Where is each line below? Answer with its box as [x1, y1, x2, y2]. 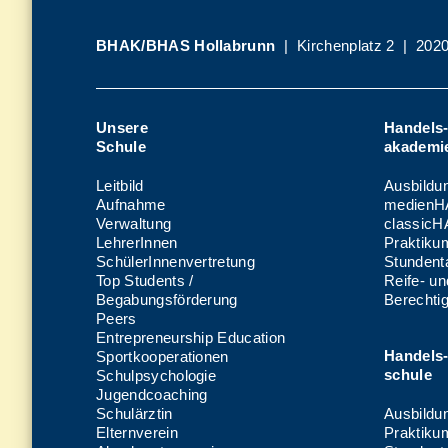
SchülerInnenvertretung [96, 252, 256, 270]
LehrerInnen [96, 233, 178, 251]
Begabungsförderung [96, 290, 238, 308]
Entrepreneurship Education [96, 328, 286, 346]
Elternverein [96, 423, 178, 441]
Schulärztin [96, 404, 173, 422]
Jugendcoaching [96, 385, 208, 403]
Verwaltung [96, 214, 172, 232]
